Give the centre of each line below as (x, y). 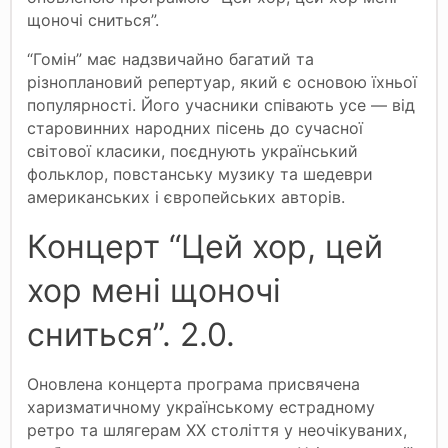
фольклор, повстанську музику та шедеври (200, 173)
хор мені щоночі (154, 290)
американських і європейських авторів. (193, 196)
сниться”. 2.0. (135, 334)
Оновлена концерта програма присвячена (193, 383)
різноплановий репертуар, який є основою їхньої (222, 81)
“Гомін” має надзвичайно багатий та (170, 58)
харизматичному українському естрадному (201, 406)
